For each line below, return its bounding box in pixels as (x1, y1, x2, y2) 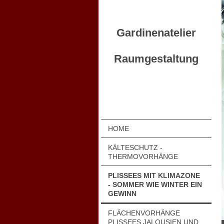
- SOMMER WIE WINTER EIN (108, 180, 202, 189)
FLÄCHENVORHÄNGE (108, 208, 180, 217)
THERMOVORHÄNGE (108, 152, 178, 161)
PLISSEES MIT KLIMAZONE (108, 171, 200, 180)
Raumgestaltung (113, 52, 198, 65)
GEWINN (108, 189, 136, 198)
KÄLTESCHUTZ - (108, 143, 162, 152)
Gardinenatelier (116, 26, 196, 39)
